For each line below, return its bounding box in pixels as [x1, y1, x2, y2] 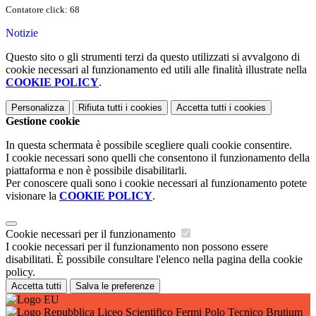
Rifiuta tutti [78, 102, 123, 114]
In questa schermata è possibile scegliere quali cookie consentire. [6, 139, 292, 152]
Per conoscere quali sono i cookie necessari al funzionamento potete [6, 177, 307, 190]
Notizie [6, 27, 38, 39]
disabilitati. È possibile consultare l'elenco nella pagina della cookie [6, 253, 303, 266]
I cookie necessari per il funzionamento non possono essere [6, 241, 268, 253]
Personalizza [11, 102, 64, 114]
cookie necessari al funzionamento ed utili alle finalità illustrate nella [6, 63, 307, 76]
